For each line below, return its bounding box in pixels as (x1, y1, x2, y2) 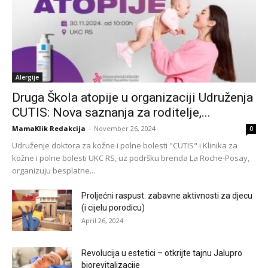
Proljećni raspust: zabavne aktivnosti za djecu (81, 190, 252, 200)
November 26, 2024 (94, 123, 156, 133)
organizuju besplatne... (12, 165, 95, 176)
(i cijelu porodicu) (81, 202, 145, 212)
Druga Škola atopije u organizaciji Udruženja (12, 90, 253, 105)
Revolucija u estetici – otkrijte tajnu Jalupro (81, 248, 242, 258)
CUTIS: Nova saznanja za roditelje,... (12, 105, 211, 120)
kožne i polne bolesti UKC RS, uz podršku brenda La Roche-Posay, (12, 152, 249, 163)
